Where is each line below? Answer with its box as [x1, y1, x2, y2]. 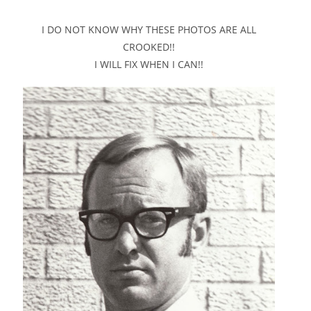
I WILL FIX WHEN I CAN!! [94, 58, 203, 71]
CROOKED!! [122, 40, 175, 53]
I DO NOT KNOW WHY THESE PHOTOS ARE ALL [41, 23, 256, 36]
